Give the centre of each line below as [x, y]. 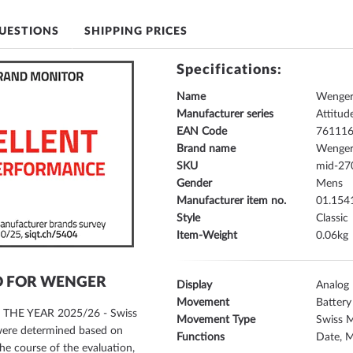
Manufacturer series [225, 114]
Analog [333, 285]
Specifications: [229, 70]
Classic [333, 218]
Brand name [206, 149]
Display [194, 285]
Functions [201, 337]
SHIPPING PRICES [136, 32]
